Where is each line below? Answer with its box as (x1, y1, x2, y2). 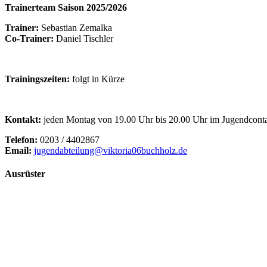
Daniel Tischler (54, 33, 113, 44)
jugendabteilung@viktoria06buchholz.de (34, 145, 187, 156)
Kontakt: (5, 114, 41, 125)
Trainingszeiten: (5, 73, 70, 84)
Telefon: (5, 134, 38, 145)
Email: (5, 145, 32, 156)
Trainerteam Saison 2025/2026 (5, 2, 127, 13)
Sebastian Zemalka (39, 22, 112, 33)
